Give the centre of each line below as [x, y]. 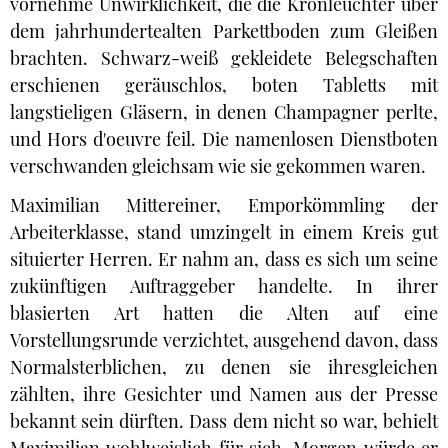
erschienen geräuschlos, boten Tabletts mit [224, 85]
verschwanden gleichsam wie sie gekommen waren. [218, 166]
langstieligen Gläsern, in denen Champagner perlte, [224, 112]
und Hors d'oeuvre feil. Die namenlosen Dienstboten [224, 139]
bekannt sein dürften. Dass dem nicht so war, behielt [224, 421]
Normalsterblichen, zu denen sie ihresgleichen [224, 367]
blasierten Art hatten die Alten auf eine [224, 313]
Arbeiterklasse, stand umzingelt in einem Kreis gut [224, 232]
